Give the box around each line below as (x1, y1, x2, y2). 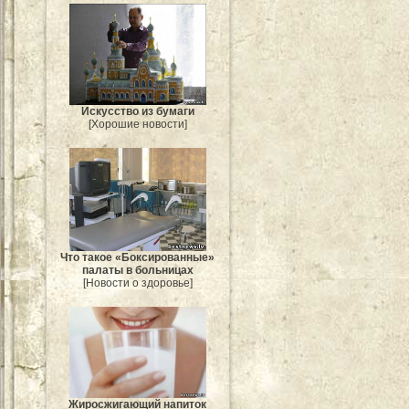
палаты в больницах (82, 263, 194, 277)
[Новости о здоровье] (83, 276, 193, 289)
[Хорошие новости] (89, 118, 187, 131)
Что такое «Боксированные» (60, 250, 215, 264)
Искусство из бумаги (81, 105, 194, 119)
